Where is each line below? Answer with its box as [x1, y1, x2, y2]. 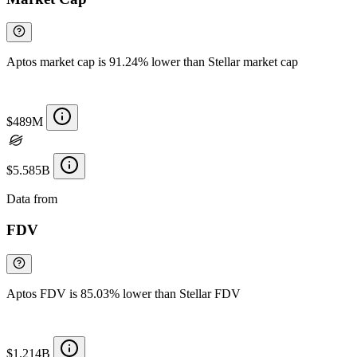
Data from [6, 192, 61, 206]
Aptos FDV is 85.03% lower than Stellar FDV [6, 286, 241, 300]
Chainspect [61, 192, 116, 206]
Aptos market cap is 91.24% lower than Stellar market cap [6, 55, 298, 69]
